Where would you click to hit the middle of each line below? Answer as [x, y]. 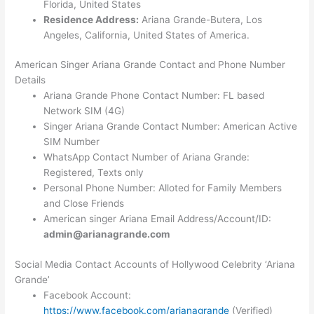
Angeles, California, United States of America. [147, 35]
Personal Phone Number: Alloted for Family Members [163, 188]
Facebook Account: [88, 295]
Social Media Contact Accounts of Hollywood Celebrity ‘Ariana [155, 264]
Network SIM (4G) [84, 111]
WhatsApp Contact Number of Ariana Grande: [147, 157]
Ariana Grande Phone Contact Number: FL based [154, 96]
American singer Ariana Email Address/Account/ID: [158, 219]
